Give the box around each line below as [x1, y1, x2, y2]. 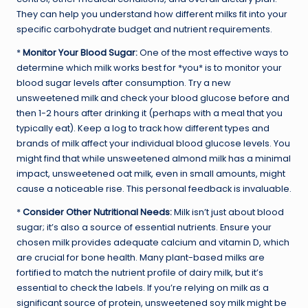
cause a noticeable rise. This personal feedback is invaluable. [16, 182, 291, 195]
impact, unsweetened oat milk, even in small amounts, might [16, 167, 285, 179]
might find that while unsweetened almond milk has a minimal [16, 152, 291, 164]
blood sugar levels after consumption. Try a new [16, 76, 231, 89]
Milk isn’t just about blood [172, 206, 284, 218]
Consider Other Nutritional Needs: [23, 206, 172, 218]
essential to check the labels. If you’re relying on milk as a [16, 281, 269, 294]
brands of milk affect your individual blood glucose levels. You [16, 137, 290, 149]
